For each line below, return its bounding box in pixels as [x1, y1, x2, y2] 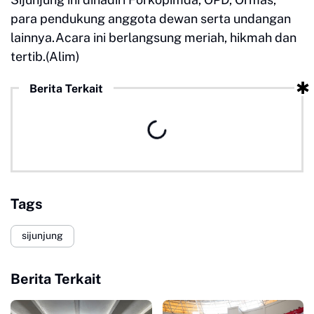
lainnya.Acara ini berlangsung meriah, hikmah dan [11, 29, 296, 45]
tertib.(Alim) [11, 48, 80, 64]
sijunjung [22, 230, 63, 242]
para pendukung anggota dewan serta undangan [11, 11, 291, 26]
